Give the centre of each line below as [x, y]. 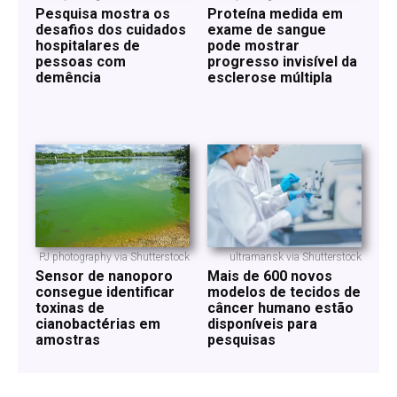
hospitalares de [88, 46]
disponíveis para [262, 324]
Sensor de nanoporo [104, 276]
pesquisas [241, 340]
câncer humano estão [280, 308]
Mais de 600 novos [270, 276]
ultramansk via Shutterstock [296, 257]
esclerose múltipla [270, 78]
